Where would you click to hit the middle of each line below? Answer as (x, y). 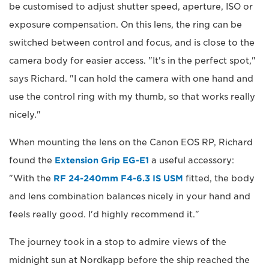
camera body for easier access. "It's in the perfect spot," (132, 61)
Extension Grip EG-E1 (102, 161)
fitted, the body (219, 179)
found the (32, 161)
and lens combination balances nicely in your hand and (130, 197)
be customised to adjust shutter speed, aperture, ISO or (131, 7)
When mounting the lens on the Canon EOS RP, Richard (131, 143)
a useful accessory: (192, 161)
